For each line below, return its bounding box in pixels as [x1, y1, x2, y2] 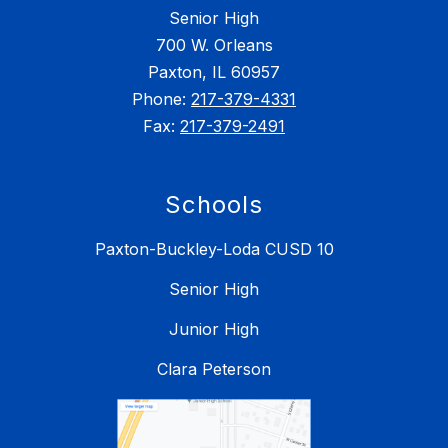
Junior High [169, 318, 259, 339]
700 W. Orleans [155, 34, 273, 55]
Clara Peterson [157, 358, 271, 379]
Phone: [132, 88, 191, 109]
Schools [165, 189, 263, 219]
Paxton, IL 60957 [148, 61, 280, 82]
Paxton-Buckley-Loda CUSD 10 [94, 238, 334, 259]
